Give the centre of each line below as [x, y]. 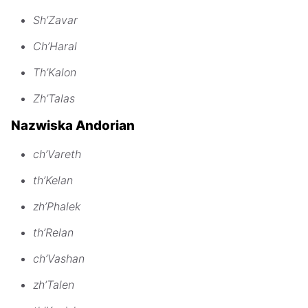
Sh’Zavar [55, 20]
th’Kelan [53, 180]
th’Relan [53, 233]
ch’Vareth [57, 154]
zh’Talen [54, 285]
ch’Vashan [59, 259]
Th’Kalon [55, 72]
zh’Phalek [57, 207]
